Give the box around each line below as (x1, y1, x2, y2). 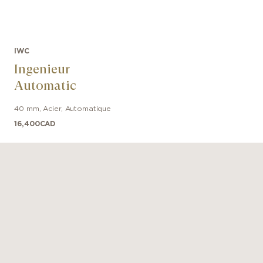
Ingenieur (14, 62, 70, 76)
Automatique (65, 105, 112, 112)
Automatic (14, 78, 77, 93)
